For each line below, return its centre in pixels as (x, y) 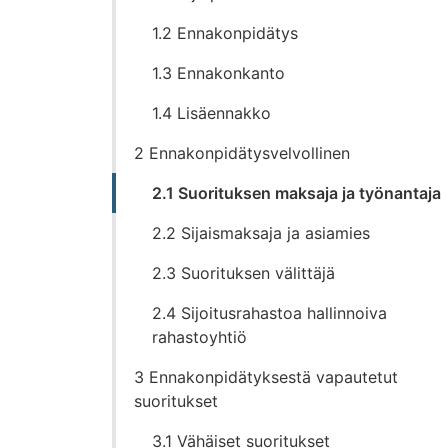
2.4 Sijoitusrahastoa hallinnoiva (270, 313)
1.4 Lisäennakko (212, 113)
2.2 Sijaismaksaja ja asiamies (261, 233)
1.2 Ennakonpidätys (225, 33)
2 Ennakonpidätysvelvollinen (242, 153)
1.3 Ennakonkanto (219, 73)
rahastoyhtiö (200, 337)
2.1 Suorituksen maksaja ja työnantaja (297, 193)
